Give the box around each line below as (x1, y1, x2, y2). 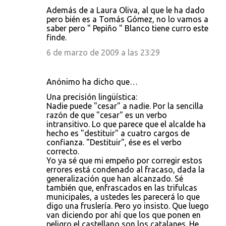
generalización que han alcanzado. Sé (46, 174, 183, 183)
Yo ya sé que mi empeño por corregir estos (46, 156, 202, 165)
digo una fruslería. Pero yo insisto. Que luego (46, 201, 209, 210)
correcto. (46, 147, 79, 156)
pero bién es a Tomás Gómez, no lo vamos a (46, 15, 208, 24)
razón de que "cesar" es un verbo (46, 110, 167, 120)
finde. (46, 33, 67, 42)
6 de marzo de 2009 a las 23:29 (46, 48, 160, 57)
